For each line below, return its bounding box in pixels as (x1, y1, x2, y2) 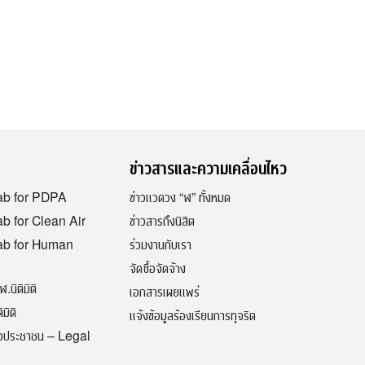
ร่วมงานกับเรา (130, 235, 192, 253)
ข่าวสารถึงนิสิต (130, 211, 196, 229)
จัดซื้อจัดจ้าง (130, 258, 187, 276)
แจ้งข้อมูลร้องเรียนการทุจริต (130, 306, 257, 323)
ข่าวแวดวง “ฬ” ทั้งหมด (130, 187, 231, 205)
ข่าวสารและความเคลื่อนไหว (130, 156, 288, 179)
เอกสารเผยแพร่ (130, 282, 200, 300)
